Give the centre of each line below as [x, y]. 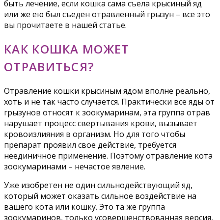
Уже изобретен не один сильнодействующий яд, [98, 185]
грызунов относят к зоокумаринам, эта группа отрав [107, 112]
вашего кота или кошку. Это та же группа [84, 206]
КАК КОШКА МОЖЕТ [67, 49]
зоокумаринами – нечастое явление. [75, 166]
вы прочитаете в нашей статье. [65, 25]
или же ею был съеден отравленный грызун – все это [107, 14]
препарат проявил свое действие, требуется [90, 145]
